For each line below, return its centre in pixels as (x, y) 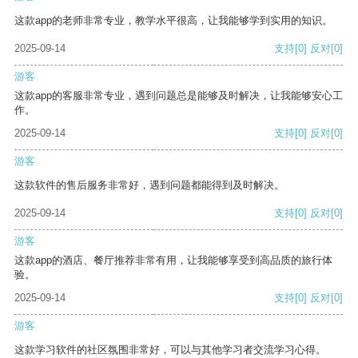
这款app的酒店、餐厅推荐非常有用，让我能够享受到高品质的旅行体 (173, 261)
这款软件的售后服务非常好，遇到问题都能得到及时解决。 (149, 185)
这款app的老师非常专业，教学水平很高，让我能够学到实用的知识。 (173, 21)
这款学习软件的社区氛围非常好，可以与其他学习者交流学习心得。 (170, 350)
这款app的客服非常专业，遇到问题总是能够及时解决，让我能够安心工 (179, 96)
